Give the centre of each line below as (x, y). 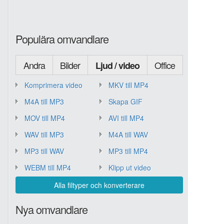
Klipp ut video (129, 167)
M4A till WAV (128, 134)
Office (165, 65)
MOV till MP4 (45, 118)
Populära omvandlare (62, 39)
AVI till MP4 (126, 118)
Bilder (70, 65)
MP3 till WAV (44, 151)
